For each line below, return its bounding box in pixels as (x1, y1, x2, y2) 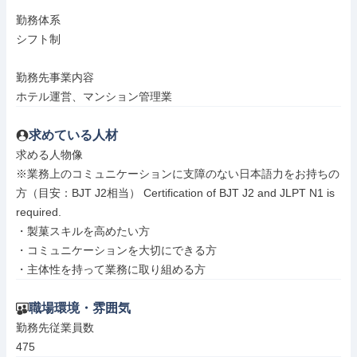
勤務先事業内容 (16, 71, 94, 84)
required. (16, 206, 61, 218)
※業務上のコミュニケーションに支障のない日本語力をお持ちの (16, 167, 339, 180)
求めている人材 (29, 128, 118, 142)
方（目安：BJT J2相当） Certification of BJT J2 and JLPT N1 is (16, 186, 335, 199)
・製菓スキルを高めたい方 (16, 225, 150, 237)
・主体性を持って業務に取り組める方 (16, 263, 206, 276)
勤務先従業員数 (16, 321, 94, 334)
